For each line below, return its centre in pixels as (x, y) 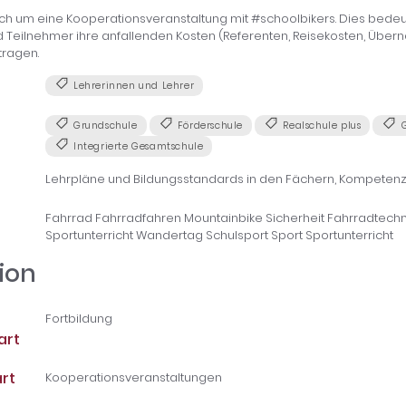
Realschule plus (320, 125)
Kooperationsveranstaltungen (133, 378)
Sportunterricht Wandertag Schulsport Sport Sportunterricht (219, 236)
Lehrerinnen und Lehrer (132, 86)
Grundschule (104, 125)
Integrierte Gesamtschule (137, 146)
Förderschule (209, 125)
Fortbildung (78, 318)
